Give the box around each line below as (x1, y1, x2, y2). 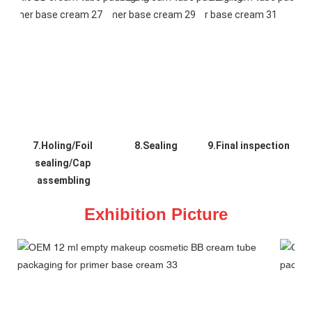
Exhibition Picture (84, 204, 228, 224)
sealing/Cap (34, 157, 91, 169)
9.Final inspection (207, 139, 290, 151)
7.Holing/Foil (32, 139, 93, 151)
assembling (36, 174, 91, 186)
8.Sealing (134, 139, 178, 151)
